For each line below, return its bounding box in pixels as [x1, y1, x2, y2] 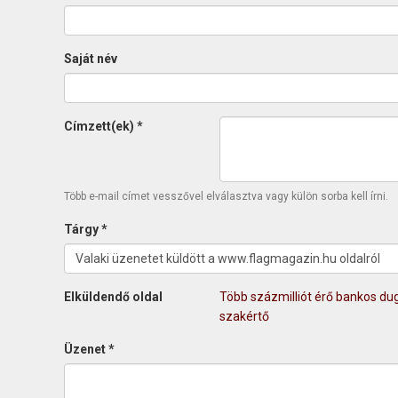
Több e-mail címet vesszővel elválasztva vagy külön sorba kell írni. [64, 190, 388, 203]
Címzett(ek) [64, 119, 137, 133]
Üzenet [64, 342, 108, 356]
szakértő [219, 309, 269, 323]
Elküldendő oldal [64, 290, 163, 304]
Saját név [64, 52, 117, 66]
